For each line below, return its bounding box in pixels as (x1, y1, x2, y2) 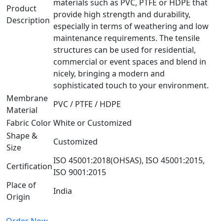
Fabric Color (6, 117, 51, 128)
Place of (6, 179, 36, 190)
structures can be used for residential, (53, 44, 196, 55)
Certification (6, 160, 52, 172)
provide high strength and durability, (53, 8, 190, 20)
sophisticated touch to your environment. (53, 79, 209, 91)
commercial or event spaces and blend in (53, 56, 206, 67)
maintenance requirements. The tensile (53, 32, 200, 43)
